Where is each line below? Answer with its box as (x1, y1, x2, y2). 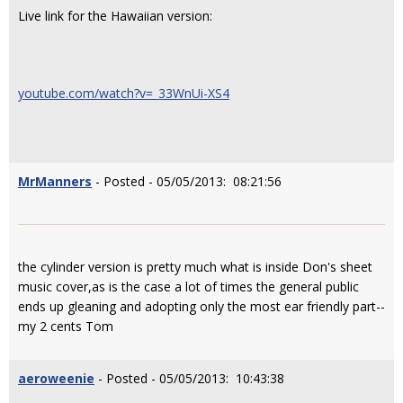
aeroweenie (18, 370, 94, 387)
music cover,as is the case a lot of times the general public (18, 278, 359, 295)
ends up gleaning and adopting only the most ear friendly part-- (18, 298, 385, 315)
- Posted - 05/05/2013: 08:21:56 (92, 173, 282, 190)
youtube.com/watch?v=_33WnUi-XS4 (18, 85, 229, 102)
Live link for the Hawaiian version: (18, 7, 212, 24)
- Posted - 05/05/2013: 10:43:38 (94, 370, 284, 387)
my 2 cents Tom (18, 318, 113, 335)
